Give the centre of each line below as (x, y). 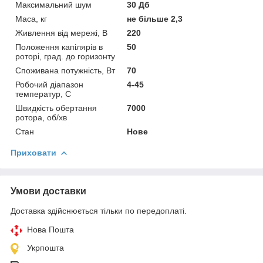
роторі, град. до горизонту (65, 56)
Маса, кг (31, 18)
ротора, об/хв (41, 117)
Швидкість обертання (56, 108)
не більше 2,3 (155, 18)
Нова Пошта (50, 229)
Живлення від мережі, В (61, 33)
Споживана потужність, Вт (65, 70)
